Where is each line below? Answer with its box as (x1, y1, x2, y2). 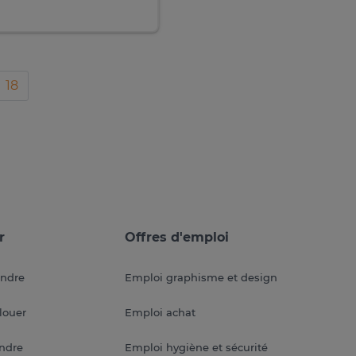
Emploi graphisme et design (124, 271, 277, 284)
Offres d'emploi (124, 230, 229, 245)
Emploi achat (124, 306, 195, 319)
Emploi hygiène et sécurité (124, 341, 268, 354)
